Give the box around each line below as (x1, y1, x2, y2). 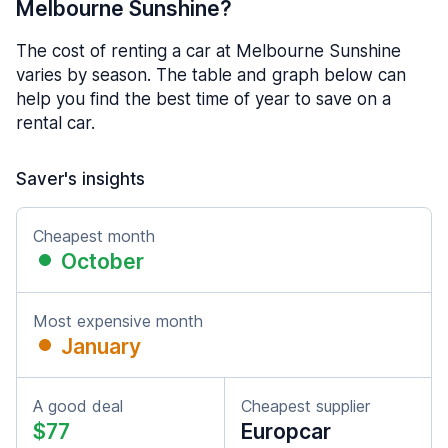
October (61, 249, 144, 274)
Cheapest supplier (241, 396, 370, 416)
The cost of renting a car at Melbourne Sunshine (16, 41, 401, 61)
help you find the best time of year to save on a (16, 89, 391, 109)
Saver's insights (16, 169, 145, 189)
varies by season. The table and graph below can (16, 65, 406, 85)
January (61, 334, 141, 359)
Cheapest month (33, 226, 155, 246)
